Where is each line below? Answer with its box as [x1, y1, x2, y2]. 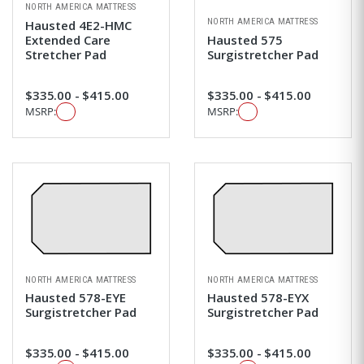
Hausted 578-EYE [25, 289, 126, 306]
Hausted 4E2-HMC [25, 16, 132, 33]
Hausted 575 [207, 31, 283, 48]
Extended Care [25, 31, 110, 48]
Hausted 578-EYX [207, 289, 309, 306]
